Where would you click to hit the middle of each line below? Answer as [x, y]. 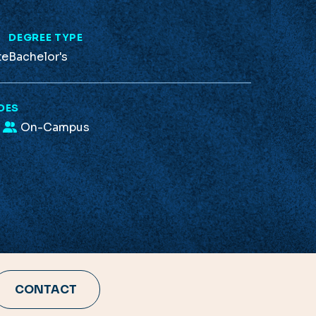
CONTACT [45, 289]
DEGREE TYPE [46, 37]
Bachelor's [38, 56]
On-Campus [55, 127]
